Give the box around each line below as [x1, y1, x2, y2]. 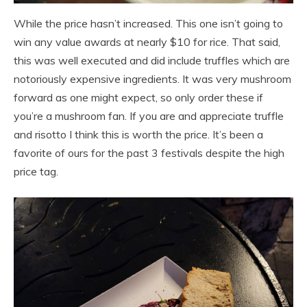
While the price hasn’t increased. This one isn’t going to [14, 16, 283, 31]
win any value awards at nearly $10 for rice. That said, [14, 35, 280, 49]
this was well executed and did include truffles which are [14, 53, 290, 68]
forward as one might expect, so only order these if [14, 90, 263, 105]
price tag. [14, 164, 58, 179]
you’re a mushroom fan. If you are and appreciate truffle [14, 109, 284, 123]
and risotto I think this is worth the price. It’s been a [14, 127, 263, 142]
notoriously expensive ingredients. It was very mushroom [14, 72, 291, 86]
